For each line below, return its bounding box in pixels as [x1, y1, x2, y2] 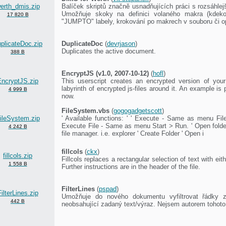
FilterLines [62, 185, 95, 193]
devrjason [107, 39, 135, 47]
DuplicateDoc [62, 39, 103, 47]
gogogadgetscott [114, 106, 162, 115]
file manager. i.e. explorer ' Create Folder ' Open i [62, 129, 204, 137]
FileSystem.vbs [62, 106, 109, 115]
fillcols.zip [3, 151, 32, 159]
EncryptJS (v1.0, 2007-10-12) [62, 69, 149, 77]
